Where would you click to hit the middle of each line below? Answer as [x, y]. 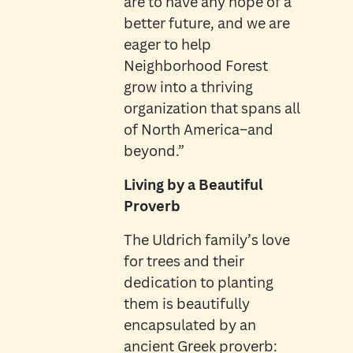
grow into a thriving [188, 87]
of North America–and [198, 130]
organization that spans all [212, 108]
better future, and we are [206, 23]
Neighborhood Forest [195, 66]
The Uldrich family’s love [206, 240]
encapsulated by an [190, 325]
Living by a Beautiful [193, 185]
